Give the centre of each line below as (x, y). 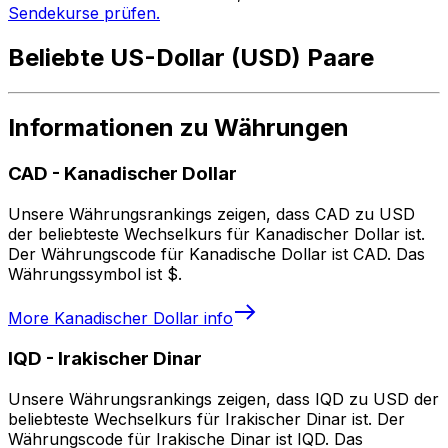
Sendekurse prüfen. (84, 12)
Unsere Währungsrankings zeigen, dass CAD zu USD (211, 214)
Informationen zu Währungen (178, 128)
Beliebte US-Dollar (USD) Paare (191, 57)
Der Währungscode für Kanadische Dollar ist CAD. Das (216, 254)
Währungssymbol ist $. (95, 274)
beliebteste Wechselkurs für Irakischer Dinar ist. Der (206, 418)
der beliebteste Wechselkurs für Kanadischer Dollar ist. (216, 234)
